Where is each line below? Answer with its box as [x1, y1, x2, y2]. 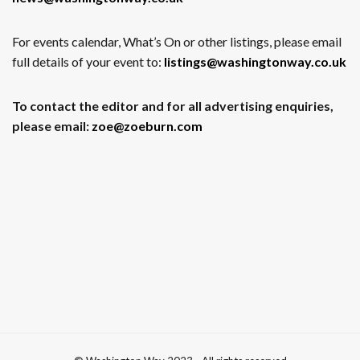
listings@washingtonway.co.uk [164, 54, 346, 70]
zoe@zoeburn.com [92, 118, 202, 134]
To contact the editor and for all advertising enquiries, [12, 98, 333, 114]
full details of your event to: [12, 54, 164, 70]
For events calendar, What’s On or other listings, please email [12, 34, 342, 50]
